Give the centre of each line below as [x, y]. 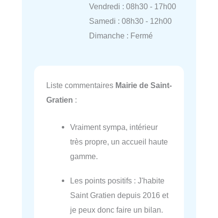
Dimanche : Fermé [121, 36]
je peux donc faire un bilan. [117, 209]
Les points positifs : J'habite [118, 180]
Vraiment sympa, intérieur [114, 127]
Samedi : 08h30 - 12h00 [130, 21]
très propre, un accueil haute [119, 141]
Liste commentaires [81, 85]
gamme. [84, 156]
